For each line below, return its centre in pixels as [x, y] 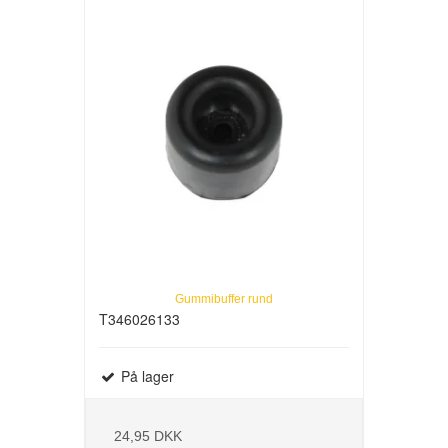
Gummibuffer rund [224, 299]
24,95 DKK [148, 436]
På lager [145, 376]
